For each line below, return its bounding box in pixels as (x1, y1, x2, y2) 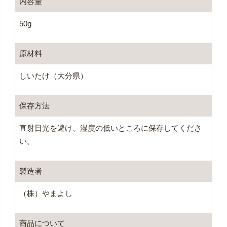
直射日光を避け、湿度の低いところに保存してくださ (19, 123, 202, 132)
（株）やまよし (19, 188, 72, 198)
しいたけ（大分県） (19, 71, 88, 80)
